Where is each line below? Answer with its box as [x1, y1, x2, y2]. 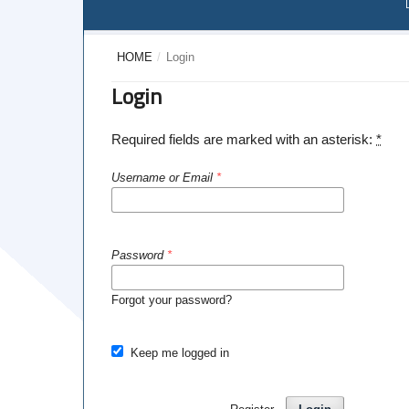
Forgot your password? [111, 292, 232, 307]
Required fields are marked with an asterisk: [111, 131, 376, 147]
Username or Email [111, 170, 216, 184]
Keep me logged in [130, 345, 229, 360]
